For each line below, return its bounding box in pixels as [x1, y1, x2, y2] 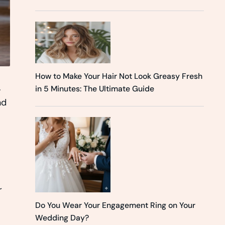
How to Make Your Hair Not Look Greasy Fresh [35, 71, 202, 82]
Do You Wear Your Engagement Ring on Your [35, 200, 195, 211]
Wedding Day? [35, 212, 89, 223]
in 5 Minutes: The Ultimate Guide [35, 83, 154, 94]
